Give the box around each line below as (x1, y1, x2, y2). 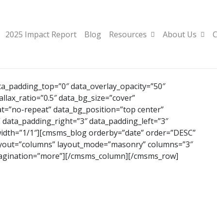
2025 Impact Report (5, 29, 77, 40)
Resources (109, 29, 147, 40)
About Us (163, 29, 197, 40)
